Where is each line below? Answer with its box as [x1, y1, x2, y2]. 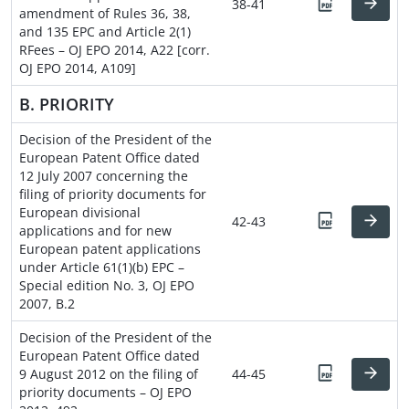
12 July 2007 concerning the [19, 166, 188, 184]
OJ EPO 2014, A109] [19, 58, 136, 77]
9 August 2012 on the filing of [19, 364, 198, 383]
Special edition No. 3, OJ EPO [19, 276, 194, 294]
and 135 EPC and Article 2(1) [19, 22, 191, 40]
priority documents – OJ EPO [19, 383, 192, 401]
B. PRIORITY [19, 92, 114, 115]
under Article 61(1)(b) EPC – [19, 257, 184, 276]
